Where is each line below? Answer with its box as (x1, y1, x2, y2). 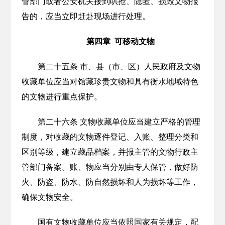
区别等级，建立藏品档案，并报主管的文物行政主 (21, 148, 198, 156)
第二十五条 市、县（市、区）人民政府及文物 (37, 62, 200, 71)
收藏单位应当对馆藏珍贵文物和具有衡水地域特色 (21, 77, 198, 86)
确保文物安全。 (21, 193, 78, 201)
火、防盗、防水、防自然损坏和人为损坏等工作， (21, 178, 198, 186)
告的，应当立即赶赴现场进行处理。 (21, 12, 150, 21)
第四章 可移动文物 (86, 37, 155, 46)
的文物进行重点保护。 (21, 92, 102, 101)
